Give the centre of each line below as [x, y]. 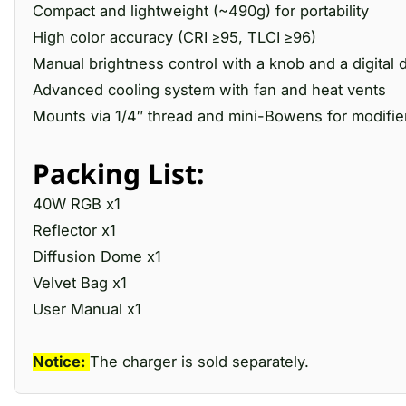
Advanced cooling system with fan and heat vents [209, 90]
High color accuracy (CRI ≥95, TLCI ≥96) [174, 37]
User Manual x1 [87, 309]
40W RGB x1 [77, 204]
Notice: [61, 362]
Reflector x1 [74, 230]
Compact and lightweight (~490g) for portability [201, 11]
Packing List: [118, 174]
